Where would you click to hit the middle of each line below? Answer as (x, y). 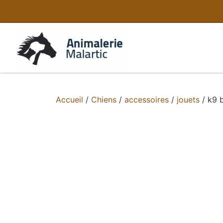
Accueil (69, 100)
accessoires (147, 100)
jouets (188, 100)
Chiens (104, 100)
